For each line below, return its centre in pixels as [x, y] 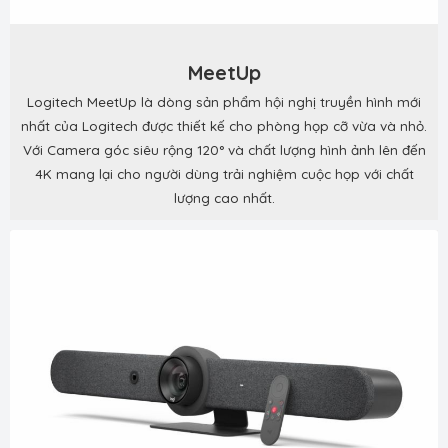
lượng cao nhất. [224, 198]
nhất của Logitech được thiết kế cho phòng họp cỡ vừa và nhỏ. [224, 126]
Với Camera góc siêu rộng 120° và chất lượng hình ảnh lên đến [224, 150]
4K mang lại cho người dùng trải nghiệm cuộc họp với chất [224, 174]
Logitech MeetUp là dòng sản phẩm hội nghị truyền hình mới [224, 102]
